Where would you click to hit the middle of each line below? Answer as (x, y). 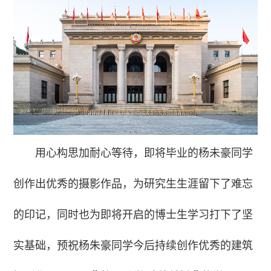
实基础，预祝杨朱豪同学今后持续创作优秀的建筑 (133, 245)
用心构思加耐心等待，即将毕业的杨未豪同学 (144, 153)
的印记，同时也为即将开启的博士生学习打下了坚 (133, 214)
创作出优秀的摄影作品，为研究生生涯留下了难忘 (133, 184)
